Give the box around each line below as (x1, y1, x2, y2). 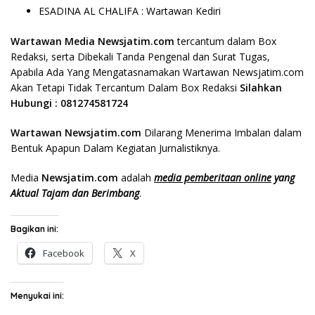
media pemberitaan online (154, 171, 271, 184)
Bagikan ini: (11, 224, 58, 234)
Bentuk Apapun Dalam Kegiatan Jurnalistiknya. (11, 141, 220, 155)
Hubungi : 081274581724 (11, 96, 128, 110)
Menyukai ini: (11, 290, 64, 301)
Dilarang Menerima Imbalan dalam (141, 126, 302, 139)
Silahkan (240, 81, 282, 94)
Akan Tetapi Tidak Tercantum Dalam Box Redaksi (11, 81, 240, 94)
